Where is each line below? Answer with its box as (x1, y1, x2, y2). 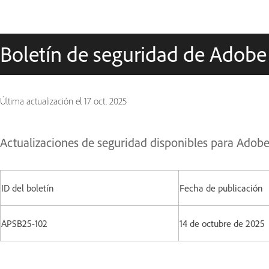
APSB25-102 (1, 217, 47, 229)
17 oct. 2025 (84, 95, 127, 107)
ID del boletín (1, 182, 54, 194)
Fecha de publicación (180, 182, 263, 194)
